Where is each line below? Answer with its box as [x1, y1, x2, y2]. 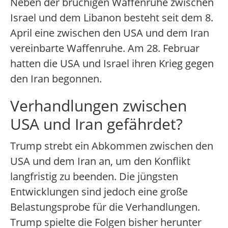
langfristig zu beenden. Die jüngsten [10, 169, 178, 184]
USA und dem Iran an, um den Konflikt [10, 154, 190, 168]
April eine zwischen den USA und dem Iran [10, 26, 209, 40]
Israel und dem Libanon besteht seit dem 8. [10, 11, 213, 25]
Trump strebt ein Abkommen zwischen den [10, 139, 213, 153]
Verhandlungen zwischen [10, 95, 187, 117]
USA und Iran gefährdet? [10, 113, 183, 135]
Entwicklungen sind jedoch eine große [10, 185, 188, 199]
